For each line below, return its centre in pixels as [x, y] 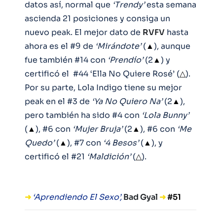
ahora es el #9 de [60, 46]
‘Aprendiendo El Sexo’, [77, 197]
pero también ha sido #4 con [83, 115]
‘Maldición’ [109, 156]
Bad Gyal [141, 197]
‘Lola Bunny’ [165, 115]
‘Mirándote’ [118, 46]
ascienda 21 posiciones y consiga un [97, 18]
